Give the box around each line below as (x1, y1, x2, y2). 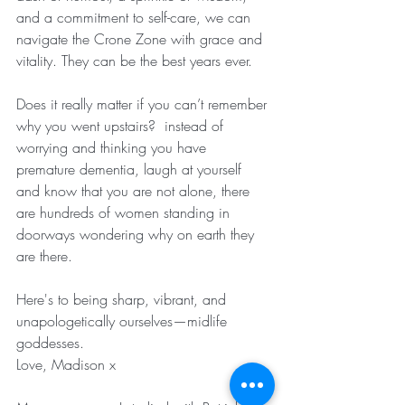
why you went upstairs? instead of (16, 116, 228, 137)
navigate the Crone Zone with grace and (16, 29, 267, 50)
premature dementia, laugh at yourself (16, 159, 246, 180)
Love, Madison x (16, 354, 116, 375)
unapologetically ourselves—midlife (16, 311, 231, 332)
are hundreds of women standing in (16, 202, 234, 223)
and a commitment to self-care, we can (16, 7, 255, 28)
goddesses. (16, 333, 84, 353)
